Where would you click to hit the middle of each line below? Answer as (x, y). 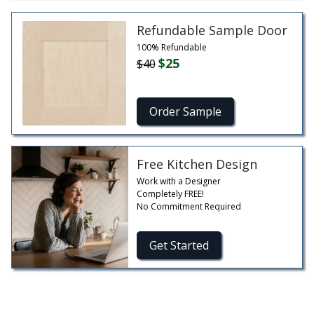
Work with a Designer (178, 182)
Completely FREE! (170, 194)
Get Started (179, 246)
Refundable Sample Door (212, 30)
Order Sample (185, 112)
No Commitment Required (189, 207)
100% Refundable (171, 48)
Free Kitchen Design (197, 164)
